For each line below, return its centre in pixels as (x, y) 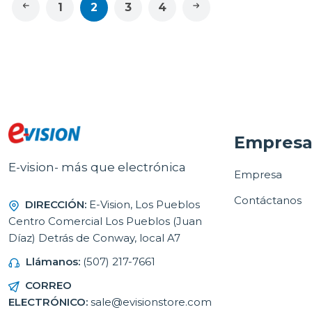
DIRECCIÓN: (56, 204)
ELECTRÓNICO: (48, 302)
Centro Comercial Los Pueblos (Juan (105, 221)
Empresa (258, 174)
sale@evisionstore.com (151, 302)
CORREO (48, 285)
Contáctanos (268, 200)
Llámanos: (53, 262)
